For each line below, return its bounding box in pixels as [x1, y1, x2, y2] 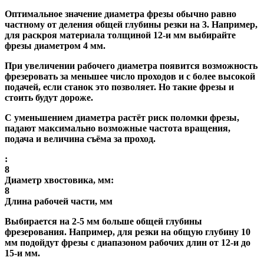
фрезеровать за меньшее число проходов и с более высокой [5, 71, 255, 81]
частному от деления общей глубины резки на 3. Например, [5, 19, 258, 29]
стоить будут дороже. [5, 92, 93, 103]
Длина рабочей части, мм [5, 196, 113, 206]
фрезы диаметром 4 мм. [5, 40, 105, 51]
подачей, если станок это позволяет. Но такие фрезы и [5, 81, 234, 92]
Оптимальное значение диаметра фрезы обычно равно [5, 8, 236, 19]
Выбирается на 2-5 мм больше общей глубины [5, 216, 202, 226]
